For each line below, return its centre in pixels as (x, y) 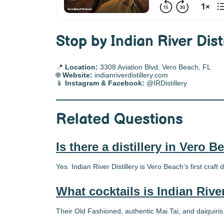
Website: (77, 75)
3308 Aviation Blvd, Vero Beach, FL (154, 67)
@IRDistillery (167, 83)
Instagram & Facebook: (105, 83)
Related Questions (119, 119)
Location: (81, 67)
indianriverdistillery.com (131, 75)
